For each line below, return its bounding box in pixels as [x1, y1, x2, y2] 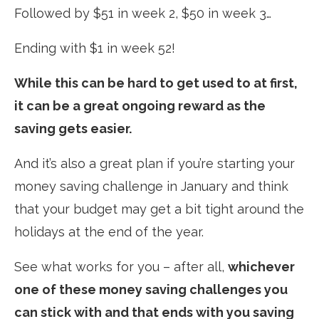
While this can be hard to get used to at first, [14, 75, 298, 90]
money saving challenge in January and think [14, 178, 288, 194]
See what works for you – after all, [14, 258, 228, 274]
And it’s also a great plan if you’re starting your [14, 155, 295, 171]
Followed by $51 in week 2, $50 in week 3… [14, 5, 271, 21]
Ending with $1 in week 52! [14, 40, 175, 56]
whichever [228, 258, 295, 274]
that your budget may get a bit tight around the [14, 201, 304, 216]
